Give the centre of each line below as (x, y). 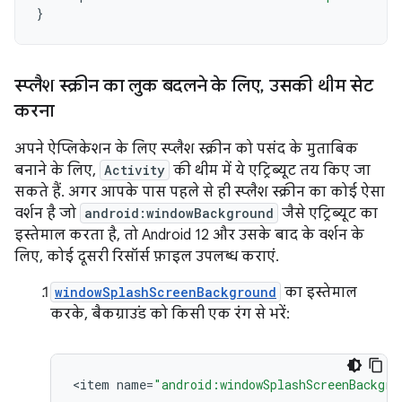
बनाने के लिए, (57, 170)
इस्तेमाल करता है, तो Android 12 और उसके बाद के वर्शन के (189, 235)
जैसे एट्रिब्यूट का (328, 213)
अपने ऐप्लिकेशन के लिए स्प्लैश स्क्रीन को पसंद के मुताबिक (186, 149)
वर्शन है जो (47, 213)
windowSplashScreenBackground (166, 292)
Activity (135, 170)
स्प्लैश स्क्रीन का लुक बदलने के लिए (138, 85)
